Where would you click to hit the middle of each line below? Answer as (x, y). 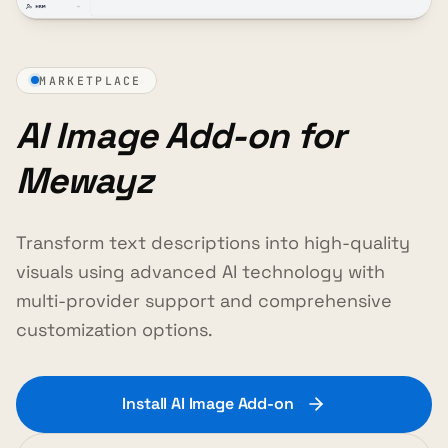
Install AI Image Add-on (208, 404)
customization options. (114, 330)
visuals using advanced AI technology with (200, 272)
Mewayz (84, 181)
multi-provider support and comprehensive (204, 301)
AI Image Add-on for (180, 136)
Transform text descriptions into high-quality (213, 243)
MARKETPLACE (90, 80)
